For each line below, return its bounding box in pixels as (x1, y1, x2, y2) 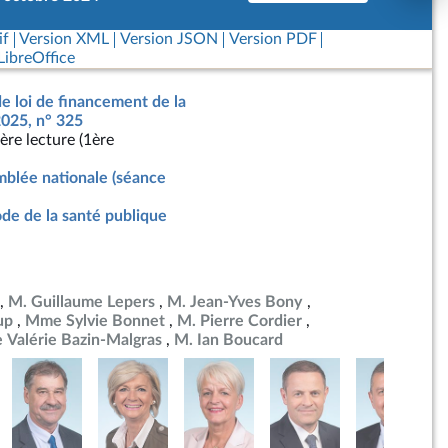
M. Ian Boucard (174, 332, 283, 348)
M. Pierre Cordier (177, 313, 302, 329)
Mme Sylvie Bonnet (25, 313, 165, 329)
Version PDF (228, 31, 317, 47)
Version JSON (119, 31, 218, 47)
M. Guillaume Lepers (8, 294, 155, 310)
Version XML (19, 31, 110, 47)
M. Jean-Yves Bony (167, 294, 303, 310)
